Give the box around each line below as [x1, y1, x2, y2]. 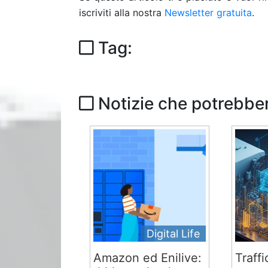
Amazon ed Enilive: [93, 251, 202, 265]
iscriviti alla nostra [79, 7, 165, 19]
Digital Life [147, 227, 200, 240]
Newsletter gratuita [165, 7, 252, 19]
